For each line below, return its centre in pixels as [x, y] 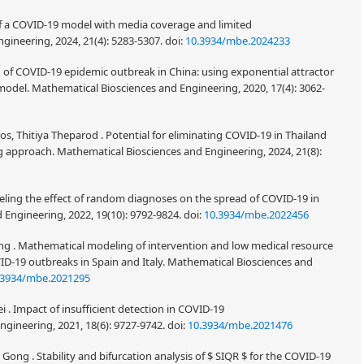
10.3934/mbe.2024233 [238, 41]
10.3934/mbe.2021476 [240, 325]
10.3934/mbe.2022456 [256, 215]
